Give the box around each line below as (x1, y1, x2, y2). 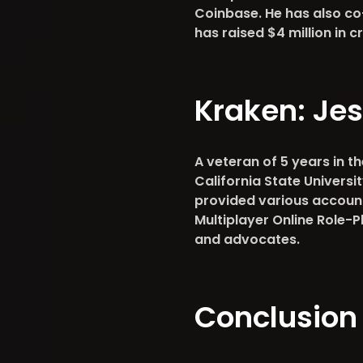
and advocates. (194, 230, 300, 249)
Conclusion (194, 297, 357, 338)
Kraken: (194, 90, 313, 131)
